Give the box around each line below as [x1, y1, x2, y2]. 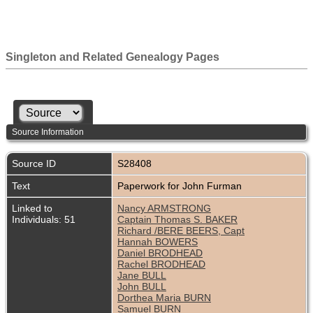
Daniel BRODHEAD [117, 247, 203, 259]
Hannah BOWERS [117, 236, 198, 248]
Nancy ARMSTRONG [117, 203, 211, 214]
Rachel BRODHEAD [117, 259, 205, 270]
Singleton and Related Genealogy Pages [6, 50, 219, 63]
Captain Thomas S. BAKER [117, 214, 238, 226]
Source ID [12, 158, 56, 170]
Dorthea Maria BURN [117, 292, 211, 304]
